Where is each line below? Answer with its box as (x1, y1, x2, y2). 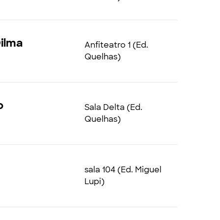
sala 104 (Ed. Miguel (84, 165, 162, 175)
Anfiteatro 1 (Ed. (84, 40, 148, 50)
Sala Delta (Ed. (84, 102, 142, 112)
